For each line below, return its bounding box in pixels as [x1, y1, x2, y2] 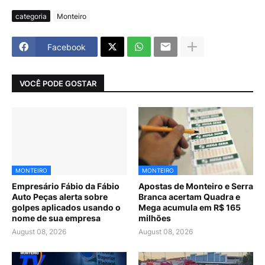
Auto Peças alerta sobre [12, 192, 108, 202]
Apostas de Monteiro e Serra [138, 181, 253, 192]
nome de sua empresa [12, 213, 101, 224]
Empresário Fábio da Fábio [12, 181, 119, 192]
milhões [138, 213, 171, 224]
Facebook [47, 41, 86, 52]
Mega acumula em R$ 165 [138, 202, 241, 213]
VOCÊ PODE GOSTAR [20, 78, 96, 88]
